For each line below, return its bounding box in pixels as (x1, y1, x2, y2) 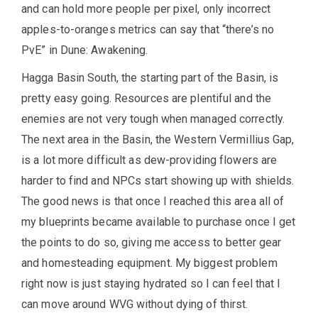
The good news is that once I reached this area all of (21, 194, 285, 209)
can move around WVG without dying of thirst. (21, 297, 248, 312)
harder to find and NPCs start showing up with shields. (21, 174, 295, 188)
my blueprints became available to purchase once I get (21, 215, 296, 229)
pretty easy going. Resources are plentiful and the (21, 92, 272, 106)
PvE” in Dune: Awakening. (21, 43, 148, 57)
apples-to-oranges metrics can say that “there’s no (21, 23, 275, 37)
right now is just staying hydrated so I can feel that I (21, 277, 281, 291)
